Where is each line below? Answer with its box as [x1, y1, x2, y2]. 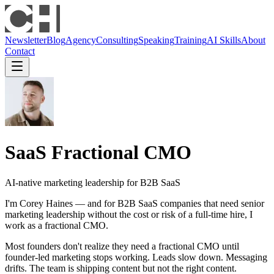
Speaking [138, 35, 174, 45]
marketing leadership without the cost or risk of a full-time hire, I [5, 209, 253, 220]
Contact [5, 46, 35, 56]
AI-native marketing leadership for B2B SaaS [5, 177, 180, 188]
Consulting [96, 35, 138, 45]
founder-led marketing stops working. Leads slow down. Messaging [5, 251, 267, 262]
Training [174, 35, 207, 45]
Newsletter [5, 35, 46, 45]
